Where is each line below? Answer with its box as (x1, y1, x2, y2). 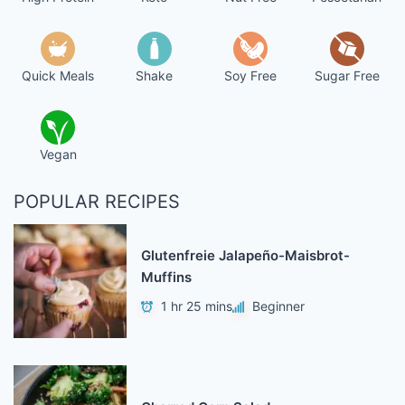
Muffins (141, 268, 193, 287)
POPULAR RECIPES (14, 191, 180, 213)
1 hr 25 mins (161, 298, 233, 315)
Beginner (252, 298, 306, 315)
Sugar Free (314, 68, 380, 84)
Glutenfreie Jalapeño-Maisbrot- (141, 247, 351, 265)
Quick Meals (22, 68, 95, 84)
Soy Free (224, 68, 278, 84)
